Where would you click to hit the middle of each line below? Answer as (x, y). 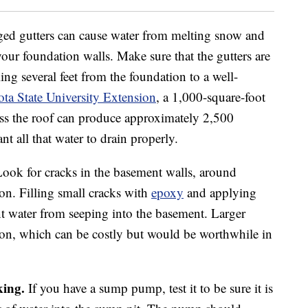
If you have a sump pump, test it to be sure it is (149, 288)
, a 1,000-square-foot (211, 97)
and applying (220, 192)
